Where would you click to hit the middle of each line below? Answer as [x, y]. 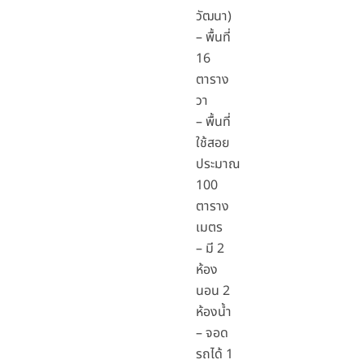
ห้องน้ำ [213, 312]
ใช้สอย [212, 143]
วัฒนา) [213, 17]
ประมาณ [218, 165]
